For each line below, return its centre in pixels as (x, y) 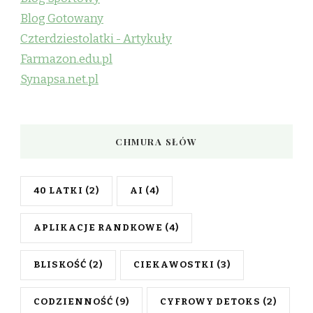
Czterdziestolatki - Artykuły (96, 39)
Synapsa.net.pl (59, 79)
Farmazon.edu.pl (66, 59)
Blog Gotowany (62, 19)
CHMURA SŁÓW (156, 141)
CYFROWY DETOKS (210, 302)
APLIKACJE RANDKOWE (98, 228)
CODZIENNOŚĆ (73, 302)
